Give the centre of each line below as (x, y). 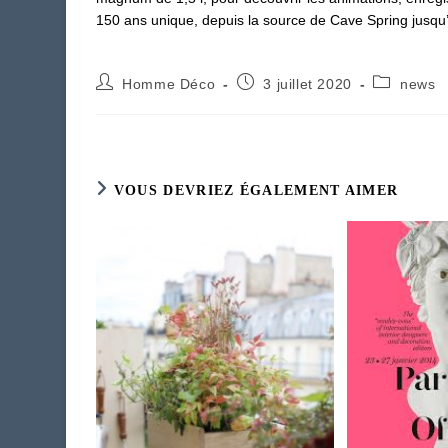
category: (404, 100)
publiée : (265, 100)
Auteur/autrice (143, 81)
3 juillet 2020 (307, 84)
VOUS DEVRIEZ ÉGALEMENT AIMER (256, 191)
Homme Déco (169, 84)
